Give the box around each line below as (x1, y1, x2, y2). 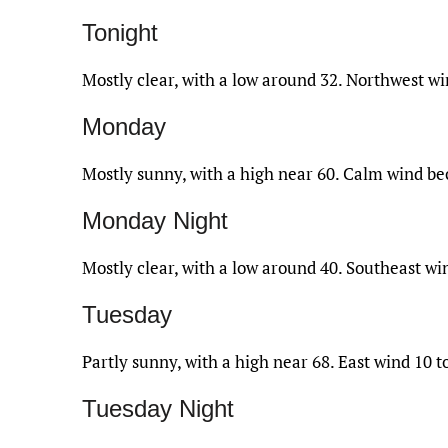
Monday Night (82, 206, 228, 234)
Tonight (82, 18, 158, 46)
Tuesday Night (82, 394, 234, 422)
